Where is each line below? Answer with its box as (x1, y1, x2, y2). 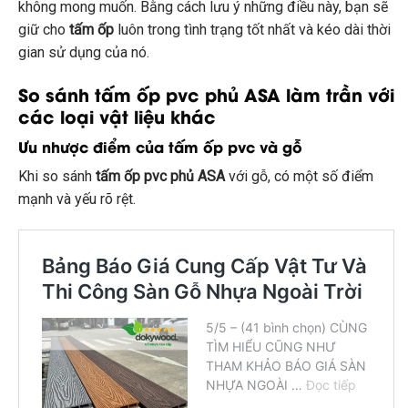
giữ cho (18, 20, 69, 38)
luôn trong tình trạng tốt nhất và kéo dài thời (114, 20, 391, 38)
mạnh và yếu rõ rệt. (18, 190, 136, 209)
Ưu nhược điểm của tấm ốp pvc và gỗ (18, 136, 302, 158)
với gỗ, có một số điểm (225, 168, 373, 186)
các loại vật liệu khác (18, 102, 216, 128)
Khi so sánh (18, 168, 96, 186)
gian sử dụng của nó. (18, 43, 149, 61)
